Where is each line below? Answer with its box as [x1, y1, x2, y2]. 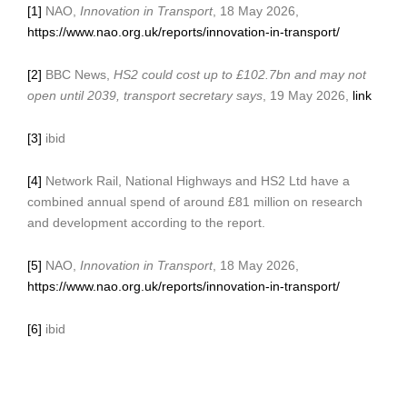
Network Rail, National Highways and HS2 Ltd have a [42, 174, 350, 189]
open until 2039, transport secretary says [27, 89, 263, 104]
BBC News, [42, 68, 114, 83]
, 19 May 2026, [263, 89, 352, 104]
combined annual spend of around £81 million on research [27, 195, 362, 210]
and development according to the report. [27, 216, 265, 231]
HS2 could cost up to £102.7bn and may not [114, 68, 366, 83]
